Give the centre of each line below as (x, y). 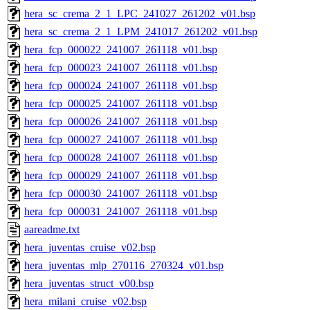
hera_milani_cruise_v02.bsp (85, 302)
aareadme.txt (52, 230)
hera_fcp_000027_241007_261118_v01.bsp (121, 140)
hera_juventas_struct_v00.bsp (89, 284)
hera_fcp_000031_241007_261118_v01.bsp (121, 212)
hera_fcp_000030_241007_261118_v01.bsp (121, 194)
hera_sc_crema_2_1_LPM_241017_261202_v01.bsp (141, 32)
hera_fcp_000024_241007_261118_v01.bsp (121, 86)
